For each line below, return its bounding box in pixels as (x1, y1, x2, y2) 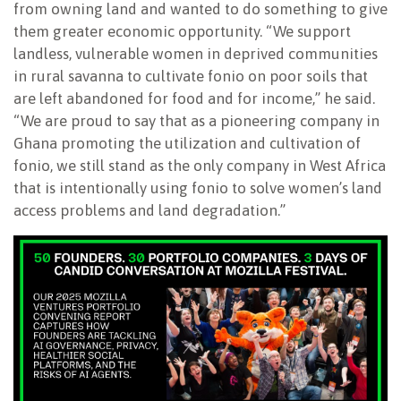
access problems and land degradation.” (13, 200, 286, 219)
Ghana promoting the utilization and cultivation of (13, 133, 361, 152)
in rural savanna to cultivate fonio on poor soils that (13, 66, 368, 85)
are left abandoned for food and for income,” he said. (13, 89, 375, 107)
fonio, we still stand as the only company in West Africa (13, 156, 386, 175)
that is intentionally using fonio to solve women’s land (13, 178, 382, 197)
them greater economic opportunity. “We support (13, 21, 351, 40)
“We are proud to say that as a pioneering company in (13, 111, 380, 130)
